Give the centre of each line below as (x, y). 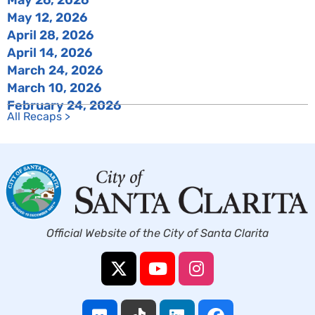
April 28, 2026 (50, 35)
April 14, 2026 (50, 52)
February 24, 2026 (64, 105)
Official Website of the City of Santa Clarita (157, 233)
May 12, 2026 (47, 17)
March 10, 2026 (54, 88)
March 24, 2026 (55, 70)
